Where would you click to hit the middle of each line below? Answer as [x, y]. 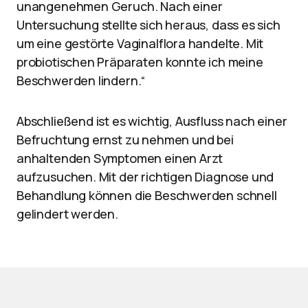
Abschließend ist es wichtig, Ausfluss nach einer [152, 121]
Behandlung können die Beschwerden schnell [147, 195]
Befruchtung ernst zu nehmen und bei [125, 140]
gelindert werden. [67, 214]
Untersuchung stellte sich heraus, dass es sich [148, 25]
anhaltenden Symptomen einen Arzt [120, 158]
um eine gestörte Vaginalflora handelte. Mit [140, 43]
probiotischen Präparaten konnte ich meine [140, 62]
